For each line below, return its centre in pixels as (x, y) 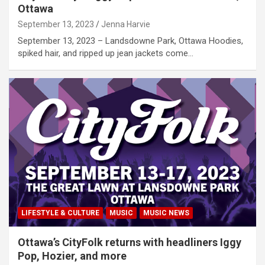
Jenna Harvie (126, 25)
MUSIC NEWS (166, 213)
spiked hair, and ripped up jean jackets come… (106, 54)
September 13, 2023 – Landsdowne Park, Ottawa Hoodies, (130, 41)
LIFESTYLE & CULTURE (60, 213)
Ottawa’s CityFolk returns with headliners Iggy (130, 242)
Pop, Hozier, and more (72, 256)
